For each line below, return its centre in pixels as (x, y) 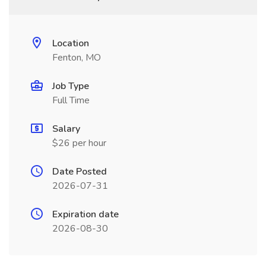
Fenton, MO (77, 58)
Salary (66, 129)
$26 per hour (79, 143)
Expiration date (85, 214)
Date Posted (80, 172)
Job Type (71, 86)
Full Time (71, 100)
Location (71, 43)
